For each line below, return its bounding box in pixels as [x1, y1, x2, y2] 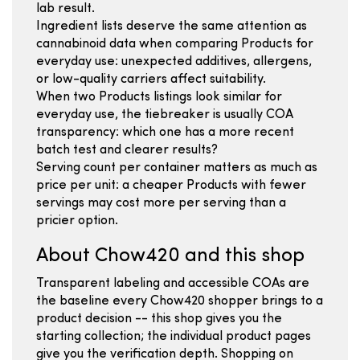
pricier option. [36, 215, 118, 227]
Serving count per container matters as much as [36, 162, 317, 174]
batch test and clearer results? [36, 144, 218, 157]
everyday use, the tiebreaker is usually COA [36, 108, 293, 121]
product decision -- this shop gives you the [36, 313, 282, 325]
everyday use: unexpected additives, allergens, [36, 55, 312, 68]
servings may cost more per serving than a [36, 197, 286, 210]
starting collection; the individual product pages [36, 330, 311, 343]
